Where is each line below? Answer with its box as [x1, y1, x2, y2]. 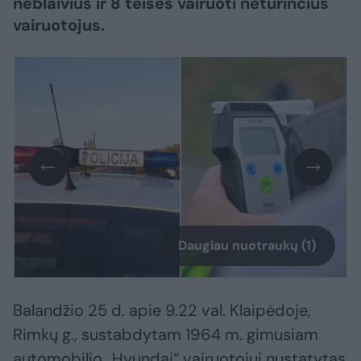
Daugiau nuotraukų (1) [178, 237, 316, 255]
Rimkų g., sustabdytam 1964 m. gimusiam [13, 324, 318, 346]
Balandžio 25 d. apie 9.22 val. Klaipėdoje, [13, 300, 311, 322]
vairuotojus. [13, 15, 105, 35]
